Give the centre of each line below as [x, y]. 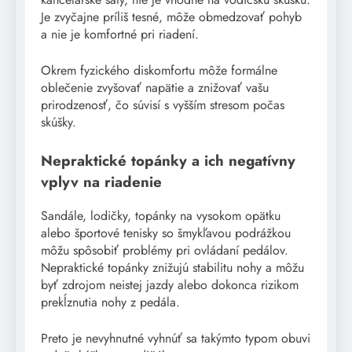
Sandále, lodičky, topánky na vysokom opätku [161, 216]
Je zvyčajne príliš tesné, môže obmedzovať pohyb [171, 17]
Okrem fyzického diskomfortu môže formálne [159, 71]
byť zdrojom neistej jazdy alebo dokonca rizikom [170, 285]
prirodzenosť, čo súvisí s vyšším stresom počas [163, 105]
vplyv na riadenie [101, 182]
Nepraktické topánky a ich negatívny [168, 161]
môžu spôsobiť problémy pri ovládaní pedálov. [165, 251]
